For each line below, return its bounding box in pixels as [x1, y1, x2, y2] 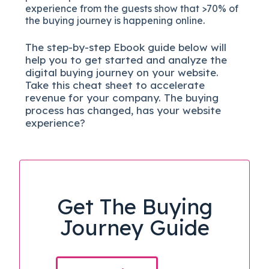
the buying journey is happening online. [25, 14, 205, 26]
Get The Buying [56, 193, 213, 220]
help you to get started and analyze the [25, 53, 228, 66]
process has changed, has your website [25, 103, 222, 116]
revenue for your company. [25, 91, 165, 104]
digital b [25, 65, 67, 79]
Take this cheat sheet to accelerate [25, 78, 205, 91]
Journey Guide [59, 214, 210, 241]
